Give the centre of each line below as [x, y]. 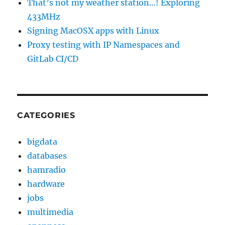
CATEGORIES [46, 115]
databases [47, 156]
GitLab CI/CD [53, 59]
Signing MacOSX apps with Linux [93, 31]
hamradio [47, 170]
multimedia [50, 212]
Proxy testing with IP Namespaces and [104, 45]
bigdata [42, 142]
